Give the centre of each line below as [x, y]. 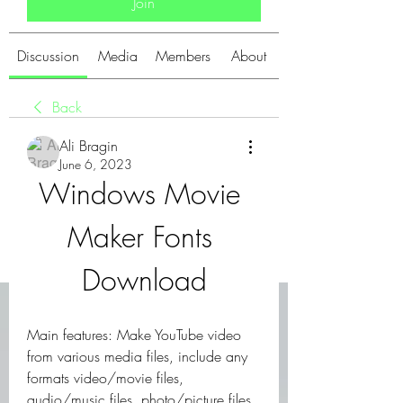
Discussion [48, 56]
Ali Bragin [89, 146]
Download [144, 280]
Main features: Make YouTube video [134, 335]
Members [183, 56]
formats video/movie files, [105, 378]
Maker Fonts [139, 237]
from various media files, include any [137, 356]
